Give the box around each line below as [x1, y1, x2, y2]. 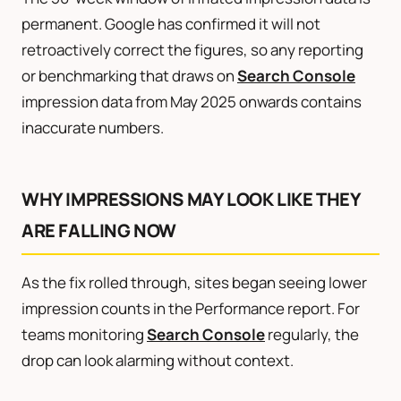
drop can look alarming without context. [21, 349, 294, 371]
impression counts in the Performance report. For [21, 297, 360, 319]
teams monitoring [21, 323, 147, 345]
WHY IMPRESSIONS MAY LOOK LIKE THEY [21, 186, 362, 211]
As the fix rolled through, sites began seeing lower [21, 271, 367, 293]
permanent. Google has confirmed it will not [21, 13, 320, 34]
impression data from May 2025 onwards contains [21, 90, 362, 112]
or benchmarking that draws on [21, 64, 237, 86]
